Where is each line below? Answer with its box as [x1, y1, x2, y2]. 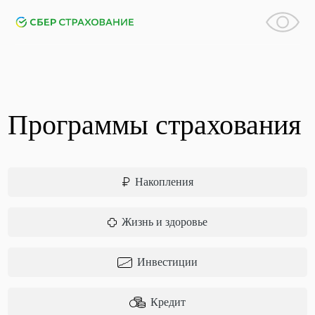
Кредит [150, 296, 186, 308]
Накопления [134, 176, 193, 188]
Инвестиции [137, 256, 198, 268]
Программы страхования [8, 109, 302, 141]
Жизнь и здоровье [122, 216, 207, 228]
